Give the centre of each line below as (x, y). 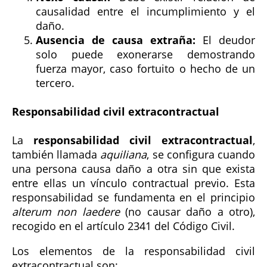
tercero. (55, 83)
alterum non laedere (66, 211)
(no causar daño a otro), (187, 211)
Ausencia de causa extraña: (116, 40)
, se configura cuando (201, 154)
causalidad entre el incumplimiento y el (145, 12)
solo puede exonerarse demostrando (145, 55)
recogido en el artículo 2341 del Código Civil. (123, 226)
